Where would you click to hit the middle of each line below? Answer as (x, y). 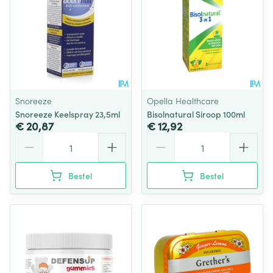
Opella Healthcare (183, 101)
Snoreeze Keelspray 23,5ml (68, 114)
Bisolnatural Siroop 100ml (196, 114)
